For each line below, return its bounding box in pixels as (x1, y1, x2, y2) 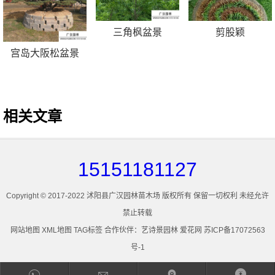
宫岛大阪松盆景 (10, 47, 80, 58)
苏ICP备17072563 (203, 225, 265, 234)
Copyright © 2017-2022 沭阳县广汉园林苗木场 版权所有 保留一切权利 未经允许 (6, 191, 269, 200)
